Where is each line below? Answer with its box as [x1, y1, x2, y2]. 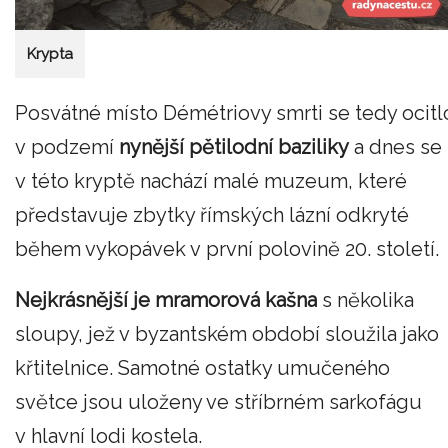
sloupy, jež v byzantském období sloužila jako [15, 322, 439, 347]
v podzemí [15, 134, 119, 159]
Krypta [27, 45, 73, 64]
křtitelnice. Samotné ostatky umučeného [15, 356, 390, 381]
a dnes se [349, 134, 442, 159]
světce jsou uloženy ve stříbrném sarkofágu [15, 390, 422, 415]
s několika [317, 288, 414, 313]
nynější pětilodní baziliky [119, 134, 349, 159]
